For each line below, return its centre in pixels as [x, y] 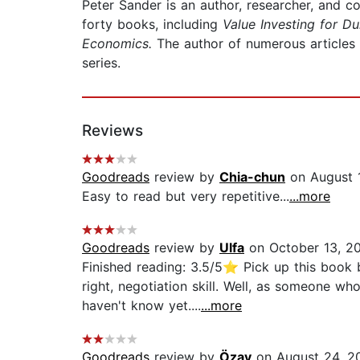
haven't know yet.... [141, 306]
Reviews [112, 131]
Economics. [119, 44]
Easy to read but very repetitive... [186, 196]
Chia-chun [252, 177]
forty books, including [152, 25]
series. [101, 63]
